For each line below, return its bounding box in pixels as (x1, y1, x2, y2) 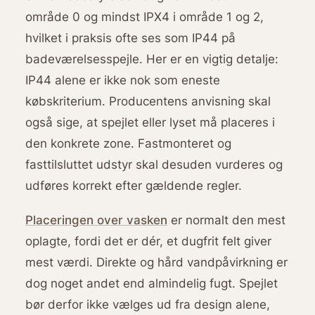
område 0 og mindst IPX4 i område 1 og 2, (25, 8, 264, 24)
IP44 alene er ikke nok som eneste (25, 72, 220, 87)
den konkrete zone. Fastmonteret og (25, 135, 231, 150)
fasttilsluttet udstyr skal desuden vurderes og (25, 156, 283, 172)
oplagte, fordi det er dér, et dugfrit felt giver (25, 233, 271, 249)
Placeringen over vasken (25, 212, 167, 228)
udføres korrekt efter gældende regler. (25, 177, 242, 193)
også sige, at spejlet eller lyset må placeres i (25, 114, 275, 129)
